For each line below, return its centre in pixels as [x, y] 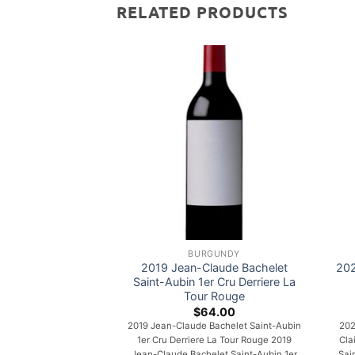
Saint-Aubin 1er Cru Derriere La [214, 282]
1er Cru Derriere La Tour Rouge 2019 [214, 340]
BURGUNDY [214, 254]
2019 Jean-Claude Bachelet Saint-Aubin [214, 326]
